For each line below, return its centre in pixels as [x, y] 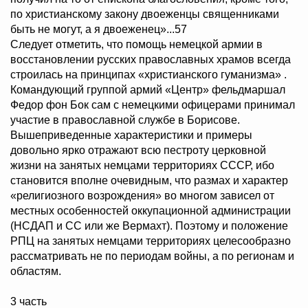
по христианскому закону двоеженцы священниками [145, 14]
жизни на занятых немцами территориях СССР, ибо [142, 166]
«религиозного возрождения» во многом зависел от [142, 196]
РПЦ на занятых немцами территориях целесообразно [151, 241]
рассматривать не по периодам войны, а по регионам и [152, 256]
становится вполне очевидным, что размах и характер [149, 181]
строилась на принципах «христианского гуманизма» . [148, 75]
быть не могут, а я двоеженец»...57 [99, 30]
